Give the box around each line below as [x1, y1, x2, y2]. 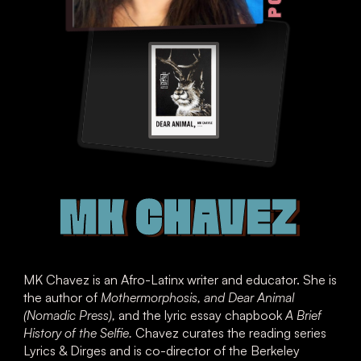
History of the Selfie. [23, 325, 133, 342]
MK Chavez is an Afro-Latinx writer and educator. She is [23, 272, 338, 288]
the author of [23, 289, 102, 306]
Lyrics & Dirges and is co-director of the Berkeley [23, 342, 301, 359]
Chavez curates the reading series [132, 325, 327, 342]
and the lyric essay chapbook [118, 307, 286, 324]
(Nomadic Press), [23, 307, 119, 324]
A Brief [285, 307, 322, 324]
